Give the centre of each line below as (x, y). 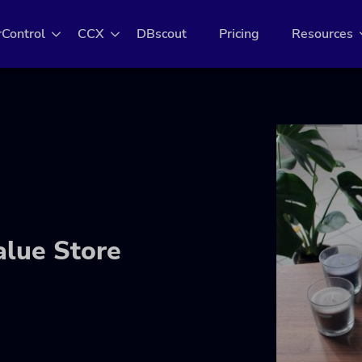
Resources (323, 34)
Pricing (240, 34)
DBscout (162, 34)
